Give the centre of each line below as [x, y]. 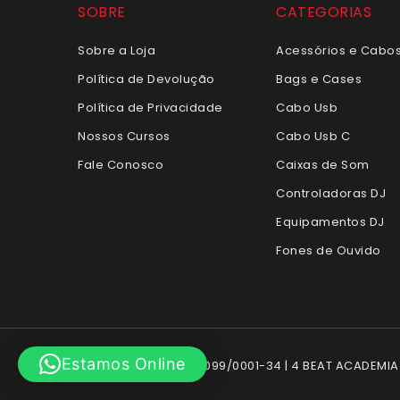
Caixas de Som [323, 165]
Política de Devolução [146, 79]
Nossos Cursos [124, 137]
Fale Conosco [121, 165]
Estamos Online [123, 364]
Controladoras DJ [331, 194]
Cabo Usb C [313, 137]
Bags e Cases [319, 79]
